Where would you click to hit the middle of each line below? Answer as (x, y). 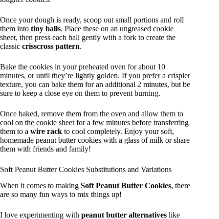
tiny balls (46, 28)
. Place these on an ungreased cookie (117, 28)
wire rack (46, 131)
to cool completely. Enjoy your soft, (118, 131)
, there (181, 185)
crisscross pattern (51, 46)
